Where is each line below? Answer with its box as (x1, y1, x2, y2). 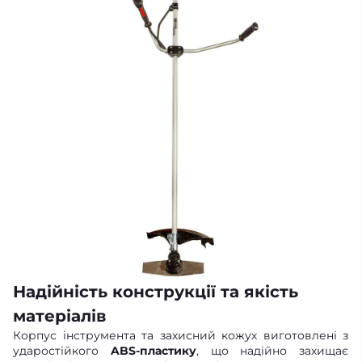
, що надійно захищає (196, 343, 348, 359)
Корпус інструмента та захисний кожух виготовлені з (13, 328, 348, 343)
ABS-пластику (110, 343, 196, 359)
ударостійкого (13, 343, 111, 359)
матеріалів (13, 306, 106, 326)
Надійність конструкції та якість (13, 282, 298, 302)
